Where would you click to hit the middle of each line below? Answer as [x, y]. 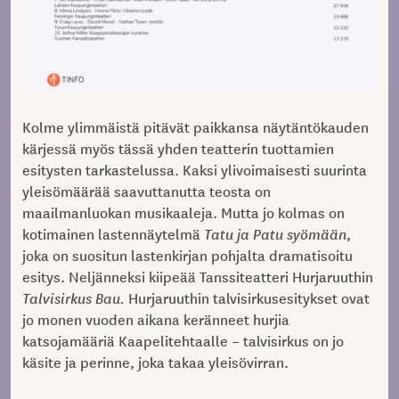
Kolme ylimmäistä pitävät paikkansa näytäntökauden [195, 127]
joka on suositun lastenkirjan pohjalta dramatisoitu [187, 255]
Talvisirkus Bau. [73, 298]
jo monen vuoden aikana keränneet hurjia [155, 319]
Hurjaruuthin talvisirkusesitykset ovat [247, 298]
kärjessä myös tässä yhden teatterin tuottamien [178, 148]
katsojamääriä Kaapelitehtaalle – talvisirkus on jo [183, 341]
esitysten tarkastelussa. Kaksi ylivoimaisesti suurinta [194, 170]
